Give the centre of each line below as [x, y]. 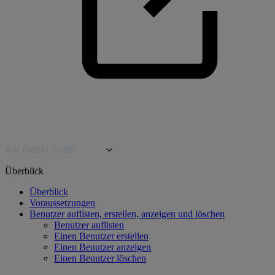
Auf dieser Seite [40, 149]
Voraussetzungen [62, 203]
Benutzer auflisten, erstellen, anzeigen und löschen [127, 214]
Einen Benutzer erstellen [101, 236]
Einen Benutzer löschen [100, 258]
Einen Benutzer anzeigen [103, 247]
